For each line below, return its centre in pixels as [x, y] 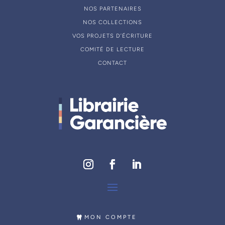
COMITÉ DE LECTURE [113, 49]
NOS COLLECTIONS [113, 22]
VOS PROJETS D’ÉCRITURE [113, 36]
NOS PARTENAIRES [113, 9]
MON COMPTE [110, 217]
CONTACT [113, 63]
